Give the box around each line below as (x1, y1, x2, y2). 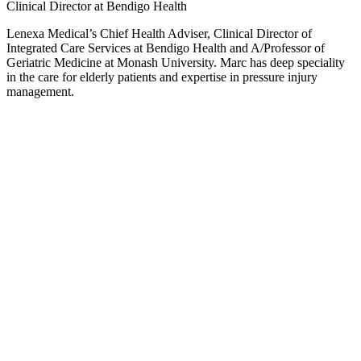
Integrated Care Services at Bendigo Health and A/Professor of (6, 40, 325, 55)
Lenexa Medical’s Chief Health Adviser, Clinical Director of (6, 26, 312, 40)
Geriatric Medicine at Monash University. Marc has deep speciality (6, 55, 345, 69)
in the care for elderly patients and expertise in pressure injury (6, 69, 317, 84)
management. (6, 84, 74, 98)
